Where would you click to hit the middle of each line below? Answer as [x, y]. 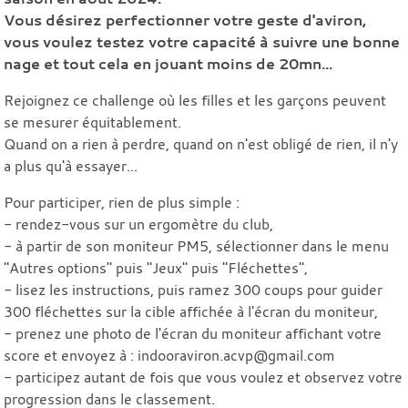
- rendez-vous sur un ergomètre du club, [140, 224]
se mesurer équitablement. [92, 122]
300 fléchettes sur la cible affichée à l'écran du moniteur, [191, 311]
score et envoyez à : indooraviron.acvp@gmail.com [169, 355]
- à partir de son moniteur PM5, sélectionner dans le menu [196, 245]
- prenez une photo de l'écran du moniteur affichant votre [193, 333]
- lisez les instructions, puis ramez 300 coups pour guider [193, 289]
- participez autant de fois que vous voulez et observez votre [203, 377]
